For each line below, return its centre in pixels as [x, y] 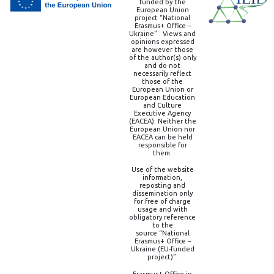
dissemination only [162, 193]
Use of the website [162, 169]
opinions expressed [162, 42]
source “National [162, 233]
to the [162, 225]
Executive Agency [162, 113]
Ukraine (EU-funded [162, 249]
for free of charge [162, 201]
